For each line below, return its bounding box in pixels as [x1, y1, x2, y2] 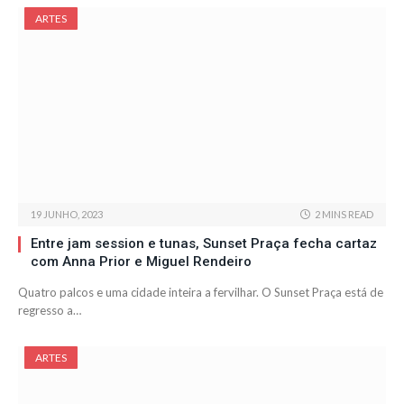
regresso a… [18, 303, 81, 318]
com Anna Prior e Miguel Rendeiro [31, 253, 252, 271]
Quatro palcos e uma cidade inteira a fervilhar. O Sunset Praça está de [18, 285, 383, 300]
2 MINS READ [315, 208, 373, 221]
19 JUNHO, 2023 [31, 208, 103, 221]
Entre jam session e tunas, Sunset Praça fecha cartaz [31, 235, 377, 252]
